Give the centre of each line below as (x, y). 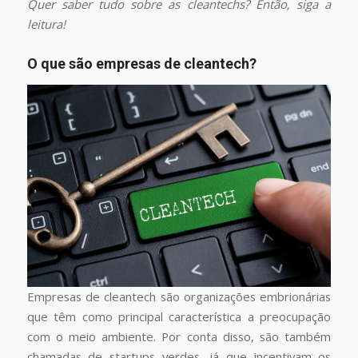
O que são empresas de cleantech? (141, 63)
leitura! (46, 24)
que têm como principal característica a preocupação (179, 317)
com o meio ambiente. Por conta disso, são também (179, 337)
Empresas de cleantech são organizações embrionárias (179, 297)
